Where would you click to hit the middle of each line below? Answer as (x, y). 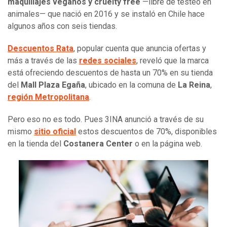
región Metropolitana (48, 97)
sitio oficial (55, 132)
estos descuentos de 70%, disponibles (146, 132)
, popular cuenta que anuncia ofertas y (140, 49)
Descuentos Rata (41, 49)
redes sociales (108, 61)
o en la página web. (167, 144)
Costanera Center (98, 144)
